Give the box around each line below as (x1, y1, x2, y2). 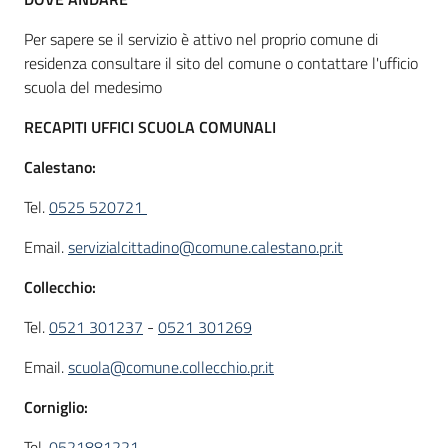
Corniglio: (24, 395, 88, 419)
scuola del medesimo (24, 75, 162, 99)
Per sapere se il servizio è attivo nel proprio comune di (24, 27, 378, 51)
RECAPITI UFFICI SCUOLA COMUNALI (24, 115, 276, 139)
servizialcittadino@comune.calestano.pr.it (68, 235, 343, 259)
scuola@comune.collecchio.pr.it (68, 355, 274, 379)
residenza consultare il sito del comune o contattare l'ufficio (24, 51, 418, 75)
